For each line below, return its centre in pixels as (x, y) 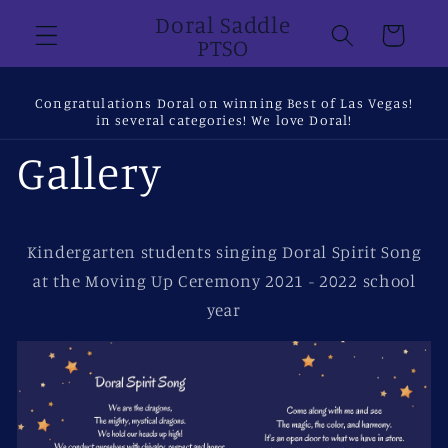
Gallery (90, 172)
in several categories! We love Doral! (224, 119)
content (67, 37)
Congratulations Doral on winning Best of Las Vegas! (224, 102)
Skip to (63, 17)
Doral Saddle (223, 23)
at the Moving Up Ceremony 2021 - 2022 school (224, 280)
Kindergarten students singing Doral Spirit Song (224, 251)
